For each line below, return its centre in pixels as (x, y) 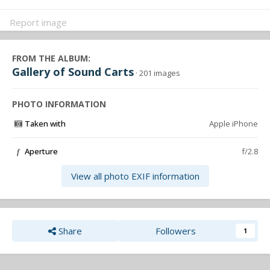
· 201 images (158, 73)
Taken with (45, 124)
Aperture (41, 152)
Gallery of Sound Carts (73, 72)
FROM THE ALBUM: (51, 58)
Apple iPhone (234, 124)
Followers (176, 231)
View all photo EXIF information (135, 176)
